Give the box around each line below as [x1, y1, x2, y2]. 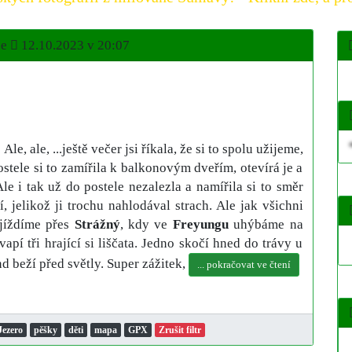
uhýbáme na [228, 217, 303, 233]
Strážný [74, 217, 120, 233]
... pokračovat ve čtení [196, 259, 291, 271]
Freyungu [172, 217, 229, 233]
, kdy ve [119, 217, 173, 233]
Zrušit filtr [158, 324, 201, 336]
